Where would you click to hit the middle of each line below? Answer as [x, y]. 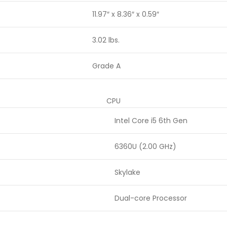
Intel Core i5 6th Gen [151, 121]
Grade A [106, 66]
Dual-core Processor [151, 198]
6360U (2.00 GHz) [145, 146]
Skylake [127, 172]
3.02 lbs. [106, 40]
